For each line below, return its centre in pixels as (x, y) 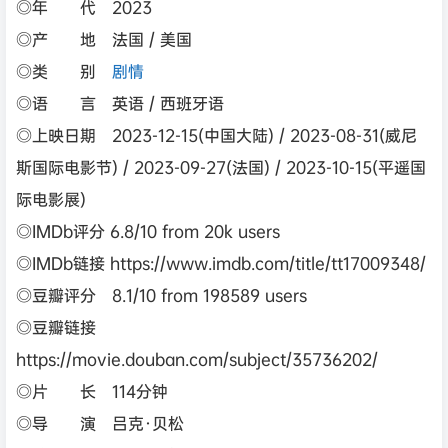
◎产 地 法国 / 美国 (104, 39)
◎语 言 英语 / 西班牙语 (120, 103)
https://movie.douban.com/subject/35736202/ (197, 359)
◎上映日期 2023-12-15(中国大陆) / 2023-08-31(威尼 (216, 135)
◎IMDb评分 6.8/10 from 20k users (148, 231)
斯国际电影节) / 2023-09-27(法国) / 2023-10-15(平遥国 (221, 167)
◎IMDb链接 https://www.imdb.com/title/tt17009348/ (221, 263)
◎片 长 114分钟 (92, 391)
